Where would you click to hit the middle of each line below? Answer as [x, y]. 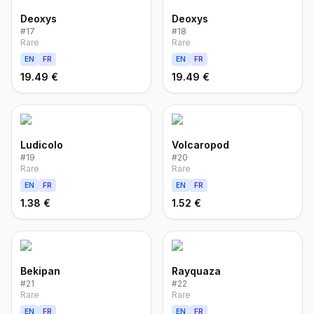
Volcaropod [200, 145]
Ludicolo [42, 145]
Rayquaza [196, 271]
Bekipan [40, 271]
